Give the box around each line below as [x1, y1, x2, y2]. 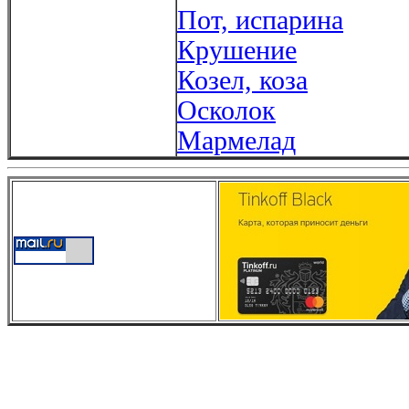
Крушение [177, 35, 297, 65]
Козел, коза [177, 65, 308, 95]
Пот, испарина [177, 5, 343, 35]
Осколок [177, 95, 276, 125]
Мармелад [177, 125, 296, 155]
